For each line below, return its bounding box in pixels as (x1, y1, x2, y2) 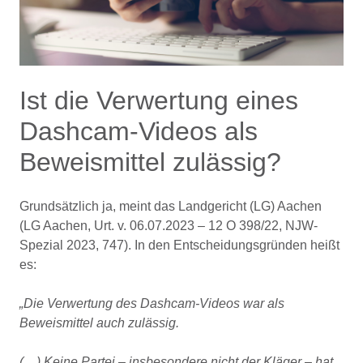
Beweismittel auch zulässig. (19, 316, 179, 330)
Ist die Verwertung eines (19, 86, 298, 115)
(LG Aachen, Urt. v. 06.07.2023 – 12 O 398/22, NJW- (19, 219, 318, 233)
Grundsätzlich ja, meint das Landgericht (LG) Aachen (19, 199, 322, 213)
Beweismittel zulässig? (19, 147, 281, 177)
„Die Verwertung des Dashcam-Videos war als (19, 297, 284, 310)
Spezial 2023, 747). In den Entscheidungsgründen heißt (19, 238, 340, 252)
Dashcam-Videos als (19, 117, 258, 146)
